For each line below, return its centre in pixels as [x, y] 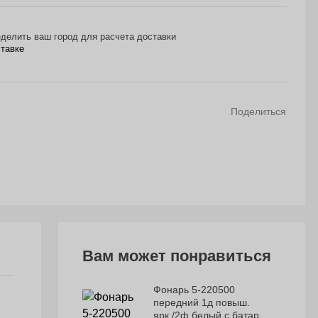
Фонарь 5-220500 [194, 289]
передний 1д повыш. [202, 302]
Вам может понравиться [177, 256]
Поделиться [258, 112]
